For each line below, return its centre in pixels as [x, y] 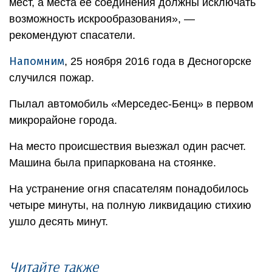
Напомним [37, 61]
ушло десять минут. [59, 221]
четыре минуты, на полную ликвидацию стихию [130, 205]
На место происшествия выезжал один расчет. [127, 146]
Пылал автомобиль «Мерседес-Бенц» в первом [131, 104]
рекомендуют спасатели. [72, 35]
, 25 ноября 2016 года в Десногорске [158, 61]
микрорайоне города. [63, 120]
